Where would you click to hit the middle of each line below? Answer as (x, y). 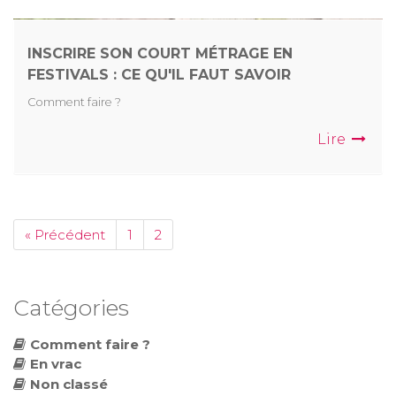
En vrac (56, 364)
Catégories (71, 307)
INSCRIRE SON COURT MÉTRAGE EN (160, 53)
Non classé (69, 384)
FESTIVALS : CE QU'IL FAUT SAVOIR (159, 74)
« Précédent (65, 234)
